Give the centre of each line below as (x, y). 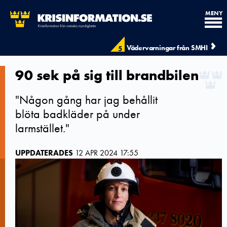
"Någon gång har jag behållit (86, 100)
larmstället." (42, 128)
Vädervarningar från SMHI (167, 48)
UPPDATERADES (44, 153)
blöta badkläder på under (78, 114)
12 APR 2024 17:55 (107, 153)
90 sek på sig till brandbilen (107, 75)
